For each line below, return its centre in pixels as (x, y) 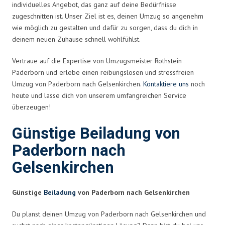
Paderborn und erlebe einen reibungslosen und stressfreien (103, 72)
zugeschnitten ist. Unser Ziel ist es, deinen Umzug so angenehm (108, 16)
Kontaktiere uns (166, 84)
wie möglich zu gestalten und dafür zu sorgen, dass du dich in (105, 27)
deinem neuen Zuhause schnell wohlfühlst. (76, 39)
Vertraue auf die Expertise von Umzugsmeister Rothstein (97, 61)
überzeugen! (31, 107)
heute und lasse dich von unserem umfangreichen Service (99, 95)
